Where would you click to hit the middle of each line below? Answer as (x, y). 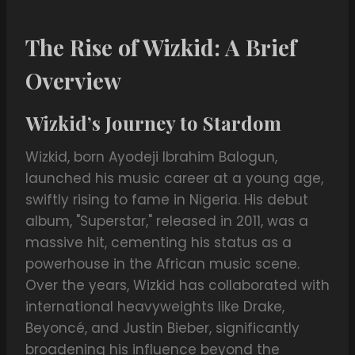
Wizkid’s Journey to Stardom (153, 123)
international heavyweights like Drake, (155, 307)
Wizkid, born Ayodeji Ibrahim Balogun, (151, 157)
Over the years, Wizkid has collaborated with (177, 286)
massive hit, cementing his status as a (158, 243)
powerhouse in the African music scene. (162, 264)
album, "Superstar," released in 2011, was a (167, 221)
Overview (73, 81)
